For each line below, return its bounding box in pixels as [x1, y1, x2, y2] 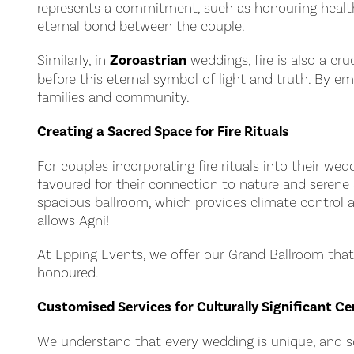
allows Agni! [37, 212, 109, 228]
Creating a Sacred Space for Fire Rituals [37, 122, 289, 140]
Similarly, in [37, 51, 110, 68]
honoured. [37, 264, 99, 281]
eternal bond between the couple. [37, 17, 245, 34]
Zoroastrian [110, 51, 186, 69]
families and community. [37, 88, 190, 105]
